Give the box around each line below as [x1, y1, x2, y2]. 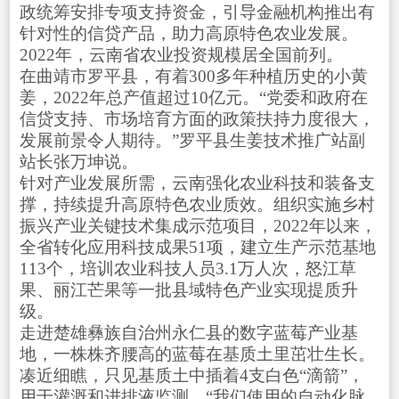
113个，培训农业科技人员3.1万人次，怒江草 [19, 258, 356, 278]
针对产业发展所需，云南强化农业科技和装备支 [19, 173, 375, 192]
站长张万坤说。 [19, 151, 138, 171]
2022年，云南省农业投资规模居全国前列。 [19, 45, 343, 64]
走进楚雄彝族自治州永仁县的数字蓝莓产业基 [19, 322, 358, 342]
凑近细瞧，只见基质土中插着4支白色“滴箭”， [19, 365, 364, 385]
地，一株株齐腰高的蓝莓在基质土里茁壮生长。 [19, 344, 375, 363]
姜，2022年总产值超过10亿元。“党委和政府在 [19, 87, 368, 107]
